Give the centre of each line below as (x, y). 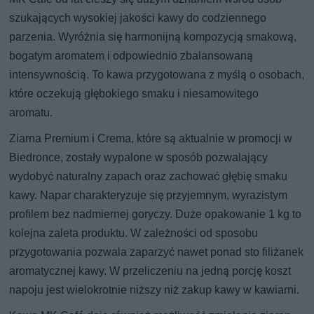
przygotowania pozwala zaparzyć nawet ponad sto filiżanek (157, 252)
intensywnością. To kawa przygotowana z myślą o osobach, (157, 75)
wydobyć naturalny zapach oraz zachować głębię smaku (149, 177)
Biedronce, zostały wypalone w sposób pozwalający (139, 158)
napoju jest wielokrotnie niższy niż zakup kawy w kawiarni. (155, 290)
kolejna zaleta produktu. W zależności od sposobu (134, 233)
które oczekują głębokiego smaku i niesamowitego (134, 94)
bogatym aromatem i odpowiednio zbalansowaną (131, 56)
